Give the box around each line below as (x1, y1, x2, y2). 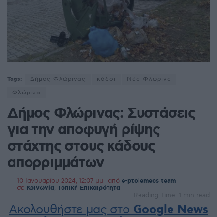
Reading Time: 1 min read (134, 191, 210, 200)
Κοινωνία (26, 184, 54, 193)
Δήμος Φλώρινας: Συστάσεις (7, 104, 195, 124)
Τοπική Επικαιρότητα (58, 184, 120, 193)
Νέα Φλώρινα (127, 76, 171, 83)
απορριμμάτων (7, 154, 104, 173)
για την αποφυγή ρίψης (7, 121, 160, 140)
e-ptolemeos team (122, 177, 176, 186)
